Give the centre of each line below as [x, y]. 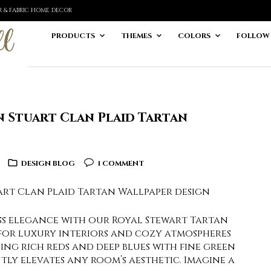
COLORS [194, 36]
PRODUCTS [73, 36]
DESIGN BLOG [48, 164]
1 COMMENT [121, 164]
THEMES [136, 36]
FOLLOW [253, 36]
